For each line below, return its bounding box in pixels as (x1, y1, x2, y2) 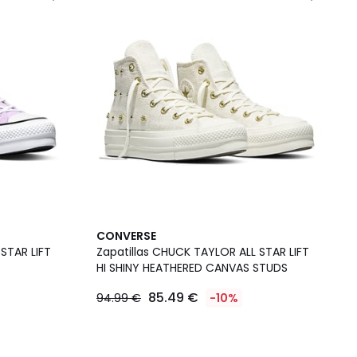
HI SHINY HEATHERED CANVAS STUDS (96, 260, 288, 276)
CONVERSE (96, 228, 156, 244)
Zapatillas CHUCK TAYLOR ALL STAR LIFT (96, 244, 309, 260)
